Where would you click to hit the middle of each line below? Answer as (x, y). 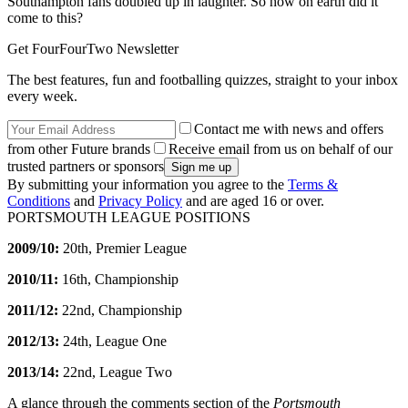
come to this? (45, 17)
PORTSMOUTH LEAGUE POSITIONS (129, 217)
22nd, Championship (120, 310)
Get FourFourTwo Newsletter (93, 48)
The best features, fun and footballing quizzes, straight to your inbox (203, 79)
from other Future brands (79, 148)
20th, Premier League (125, 248)
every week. (42, 96)
